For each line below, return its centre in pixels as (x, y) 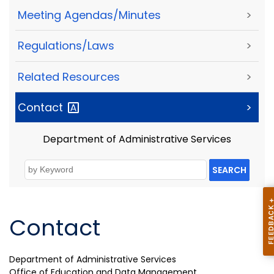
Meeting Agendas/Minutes (89, 15)
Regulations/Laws (66, 46)
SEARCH (230, 170)
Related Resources (69, 76)
